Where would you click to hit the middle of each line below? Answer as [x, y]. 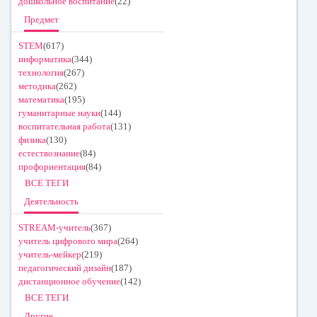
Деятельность [51, 201]
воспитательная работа [64, 126]
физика [32, 139]
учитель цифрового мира [68, 241]
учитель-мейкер [50, 254]
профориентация [52, 166]
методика [37, 86]
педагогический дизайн [65, 267]
